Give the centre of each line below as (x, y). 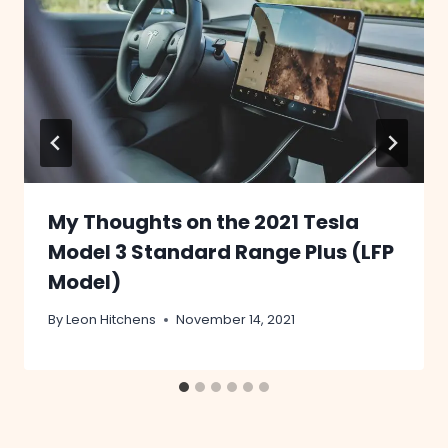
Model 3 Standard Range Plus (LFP (221, 251)
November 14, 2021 (236, 319)
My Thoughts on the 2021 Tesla (203, 221)
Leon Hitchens (111, 319)
